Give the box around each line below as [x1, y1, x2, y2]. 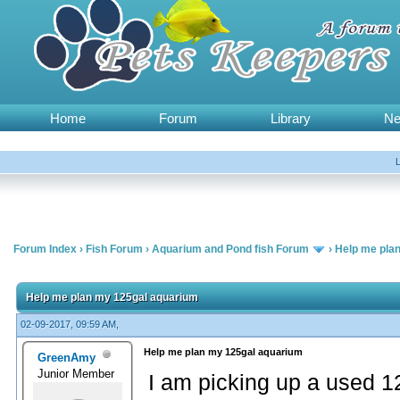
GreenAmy [37, 350, 96, 364]
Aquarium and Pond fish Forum [152, 243, 309, 255]
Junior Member [37, 366, 118, 380]
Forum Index [13, 243, 77, 255]
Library [271, 111, 311, 126]
